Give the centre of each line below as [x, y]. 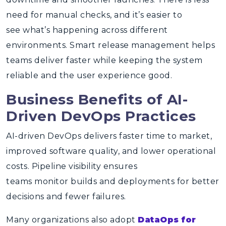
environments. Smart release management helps [110, 45]
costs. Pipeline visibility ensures [72, 166]
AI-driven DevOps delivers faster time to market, [109, 136]
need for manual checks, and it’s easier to [94, 15]
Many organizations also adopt [72, 220]
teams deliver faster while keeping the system [104, 60]
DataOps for [167, 220]
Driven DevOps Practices [101, 116]
